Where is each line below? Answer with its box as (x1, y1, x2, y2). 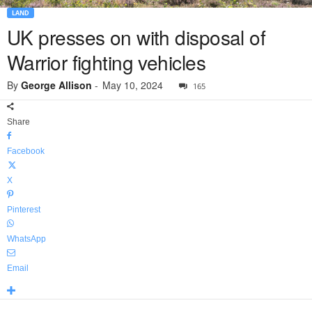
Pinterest (7, 205, 40, 215)
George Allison (21, 78, 92, 93)
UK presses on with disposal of (7, 23, 266, 52)
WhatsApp (7, 234, 46, 244)
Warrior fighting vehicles (7, 48, 206, 77)
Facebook (7, 146, 45, 157)
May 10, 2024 (102, 78, 163, 93)
